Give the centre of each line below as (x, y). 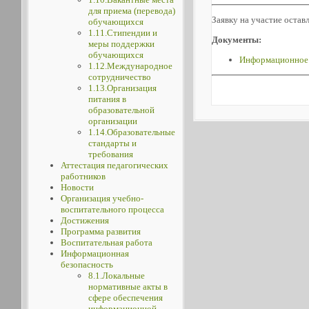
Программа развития (100, 231)
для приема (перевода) (131, 11)
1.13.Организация (122, 88)
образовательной (121, 110)
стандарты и (112, 143)
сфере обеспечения (125, 298)
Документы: (237, 40)
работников (83, 176)
